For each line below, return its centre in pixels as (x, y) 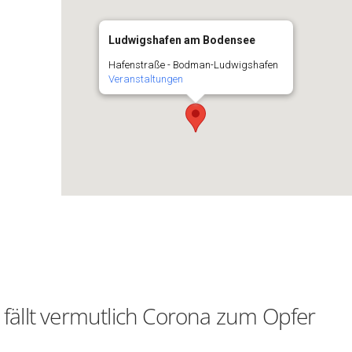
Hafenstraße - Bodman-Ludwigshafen (193, 65)
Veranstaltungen (145, 79)
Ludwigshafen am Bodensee (181, 40)
